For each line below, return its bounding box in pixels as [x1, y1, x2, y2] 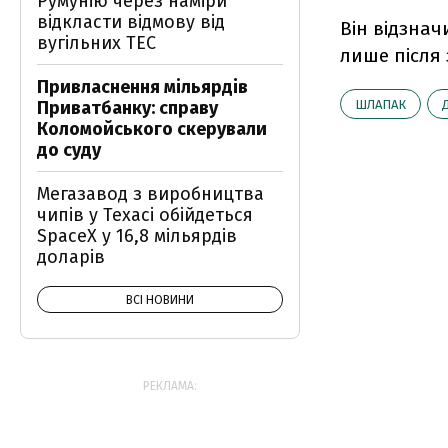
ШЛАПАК [355, 97, 406, 112]
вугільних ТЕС [37, 32, 156, 54]
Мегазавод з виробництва [37, 183, 264, 205]
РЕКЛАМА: [143, 379, 197, 393]
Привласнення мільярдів [37, 76, 248, 98]
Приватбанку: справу [37, 97, 218, 119]
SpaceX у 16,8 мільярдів [37, 225, 237, 247]
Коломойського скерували [37, 118, 267, 140]
